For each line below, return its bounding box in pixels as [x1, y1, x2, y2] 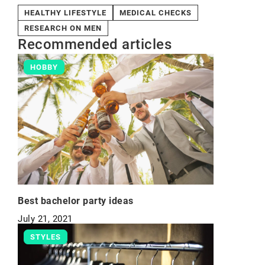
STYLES [30, 232, 61, 241]
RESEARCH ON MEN [24, 24, 102, 33]
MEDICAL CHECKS [119, 8, 192, 17]
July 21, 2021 [18, 214, 73, 224]
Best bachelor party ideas [18, 195, 134, 206]
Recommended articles [18, 36, 172, 53]
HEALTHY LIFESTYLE [24, 8, 106, 17]
